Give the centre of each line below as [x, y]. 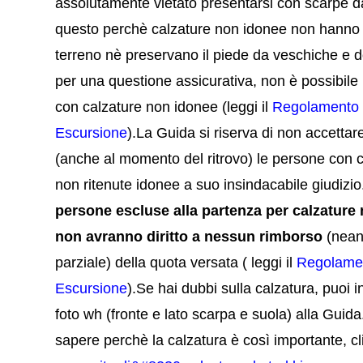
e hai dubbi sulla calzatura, [233, 289]
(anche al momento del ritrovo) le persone [190, 159]
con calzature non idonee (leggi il [164, 107]
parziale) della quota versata [149, 263]
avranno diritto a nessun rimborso [205, 237]
